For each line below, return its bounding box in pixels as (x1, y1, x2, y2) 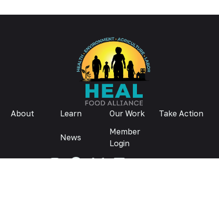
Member (109, 127, 140, 136)
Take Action (158, 109, 203, 118)
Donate (94, 178, 125, 189)
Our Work (109, 109, 145, 118)
